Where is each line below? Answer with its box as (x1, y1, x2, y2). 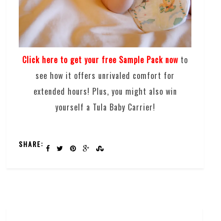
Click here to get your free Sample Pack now (22, 53, 179, 66)
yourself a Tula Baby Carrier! (55, 101, 155, 113)
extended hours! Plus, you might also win (33, 85, 177, 97)
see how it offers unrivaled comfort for (36, 69, 175, 81)
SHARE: (19, 138, 44, 149)
